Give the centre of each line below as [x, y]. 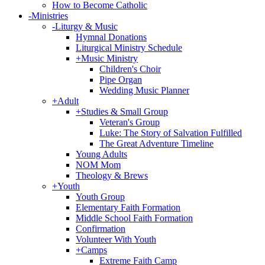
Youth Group [100, 197]
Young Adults [101, 154]
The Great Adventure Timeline [156, 143]
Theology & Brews [112, 175]
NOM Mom [98, 165]
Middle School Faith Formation [134, 218]
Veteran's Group [130, 122]
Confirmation [101, 229]
